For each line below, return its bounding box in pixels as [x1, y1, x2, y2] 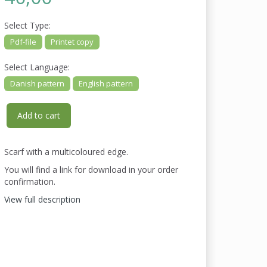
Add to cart [17, 110, 61, 122]
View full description [4, 194, 81, 206]
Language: [27, 61, 70, 73]
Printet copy [51, 36, 94, 48]
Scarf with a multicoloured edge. [4, 146, 129, 158]
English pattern [79, 78, 133, 89]
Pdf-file [10, 36, 37, 48]
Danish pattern [10, 78, 65, 89]
